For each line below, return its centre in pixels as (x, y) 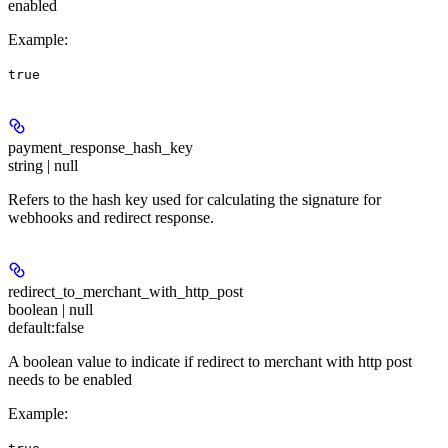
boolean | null (50, 309)
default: (31, 327)
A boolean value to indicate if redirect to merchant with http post (210, 361)
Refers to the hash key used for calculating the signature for (194, 199)
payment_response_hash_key (100, 147)
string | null (43, 165)
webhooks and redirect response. (111, 217)
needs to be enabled (70, 379)
